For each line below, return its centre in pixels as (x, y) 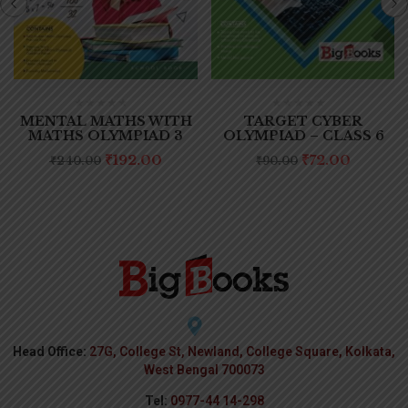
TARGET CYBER (303, 122)
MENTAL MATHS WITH (106, 122)
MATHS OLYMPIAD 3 (106, 136)
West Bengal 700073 (204, 370)
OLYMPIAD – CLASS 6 (303, 136)
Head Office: (50, 352)
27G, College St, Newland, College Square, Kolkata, (241, 352)
